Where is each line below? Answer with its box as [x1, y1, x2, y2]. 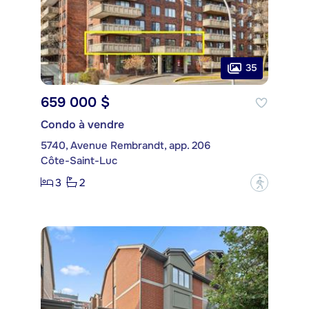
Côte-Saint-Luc [41, 153, 117, 168]
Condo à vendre [41, 117, 124, 132]
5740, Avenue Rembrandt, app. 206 [41, 138, 210, 152]
